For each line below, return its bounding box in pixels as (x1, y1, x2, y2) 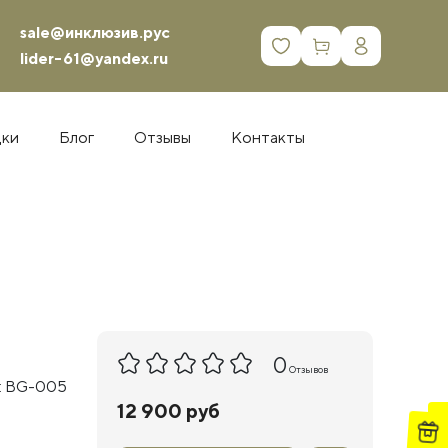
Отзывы (134, 127, 191, 147)
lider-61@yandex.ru (20, 49, 169, 68)
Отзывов (287, 362, 329, 375)
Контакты (231, 127, 305, 147)
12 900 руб (117, 399, 221, 422)
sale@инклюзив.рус (20, 23, 171, 42)
